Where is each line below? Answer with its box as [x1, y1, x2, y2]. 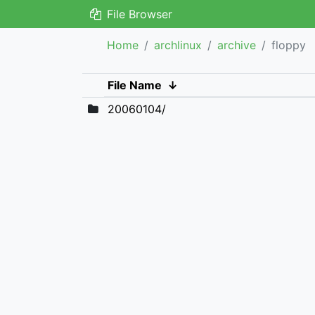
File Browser [103, 7, 172, 21]
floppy [271, 38, 306, 52]
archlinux [154, 38, 202, 52]
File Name [107, 78, 162, 92]
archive [217, 38, 256, 52]
